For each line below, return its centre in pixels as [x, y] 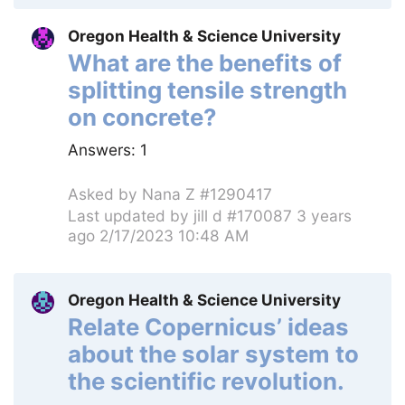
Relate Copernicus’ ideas [208, 326]
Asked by [105, 193]
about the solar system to [213, 353]
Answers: [104, 149]
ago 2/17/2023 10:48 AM [158, 236]
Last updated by [131, 216]
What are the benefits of [205, 62]
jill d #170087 [243, 216]
